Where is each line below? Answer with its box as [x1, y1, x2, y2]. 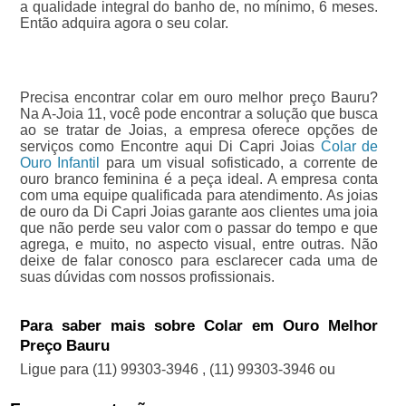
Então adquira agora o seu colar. [19, 15, 228, 32]
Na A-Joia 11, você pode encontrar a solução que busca [19, 106, 379, 122]
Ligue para [19, 362, 92, 378]
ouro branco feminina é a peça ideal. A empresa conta [19, 171, 379, 188]
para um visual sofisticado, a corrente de [100, 155, 379, 171]
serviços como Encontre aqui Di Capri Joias [19, 139, 321, 155]
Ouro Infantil [19, 155, 101, 171]
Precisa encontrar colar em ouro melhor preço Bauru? [19, 90, 379, 106]
